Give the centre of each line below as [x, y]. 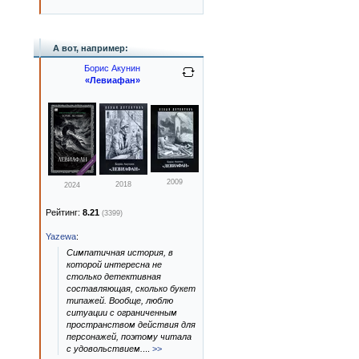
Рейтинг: [64, 212]
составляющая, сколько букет [131, 288]
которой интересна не [114, 264]
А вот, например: [91, 48]
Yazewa [61, 236]
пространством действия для [131, 325]
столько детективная [114, 276]
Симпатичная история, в [120, 252]
